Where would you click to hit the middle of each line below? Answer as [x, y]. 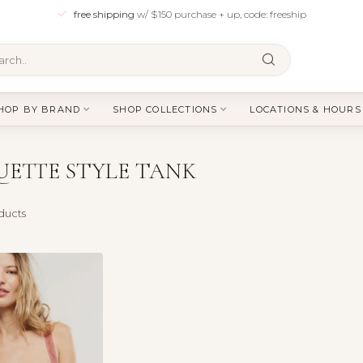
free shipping [105, 14]
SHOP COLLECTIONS [165, 109]
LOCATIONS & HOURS [305, 109]
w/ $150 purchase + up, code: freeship [221, 14]
